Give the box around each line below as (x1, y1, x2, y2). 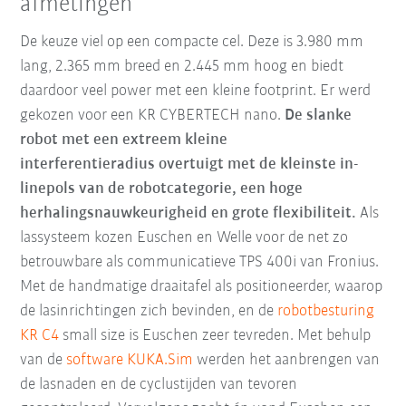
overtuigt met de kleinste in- (159, 156, 360, 174)
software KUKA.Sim (66, 352, 194, 370)
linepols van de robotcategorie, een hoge (20, 180, 304, 198)
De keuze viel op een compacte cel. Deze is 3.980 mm (20, 34, 364, 52)
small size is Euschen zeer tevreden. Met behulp (59, 327, 372, 345)
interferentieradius (20, 156, 159, 174)
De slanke (285, 107, 353, 125)
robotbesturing (277, 303, 375, 321)
